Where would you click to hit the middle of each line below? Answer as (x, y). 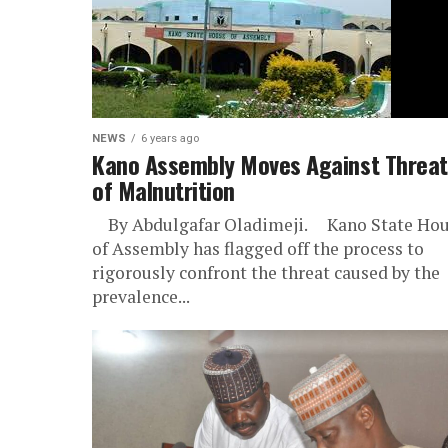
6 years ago (170, 138)
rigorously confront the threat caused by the (266, 272)
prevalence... (141, 296)
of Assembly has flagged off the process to (258, 248)
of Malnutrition (163, 190)
